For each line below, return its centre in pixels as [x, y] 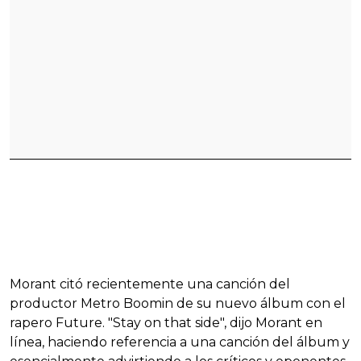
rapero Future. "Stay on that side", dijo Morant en [166, 323]
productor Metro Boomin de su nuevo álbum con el [178, 304]
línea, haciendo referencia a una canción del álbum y [180, 342]
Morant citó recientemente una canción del [150, 284]
